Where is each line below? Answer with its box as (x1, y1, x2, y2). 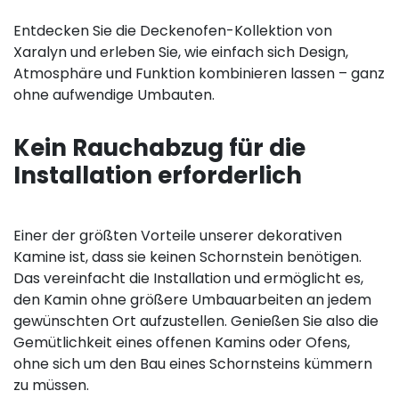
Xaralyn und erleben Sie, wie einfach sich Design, (13, 42, 348, 63)
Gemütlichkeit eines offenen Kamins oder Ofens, (13, 332, 350, 354)
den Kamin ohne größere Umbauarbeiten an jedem (13, 289, 371, 311)
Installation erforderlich (13, 159, 302, 192)
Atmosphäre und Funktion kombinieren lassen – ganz (13, 63, 385, 85)
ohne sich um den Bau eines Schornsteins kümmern (13, 354, 372, 375)
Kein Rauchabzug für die (13, 132, 305, 165)
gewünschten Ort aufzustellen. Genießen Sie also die (13, 311, 379, 332)
